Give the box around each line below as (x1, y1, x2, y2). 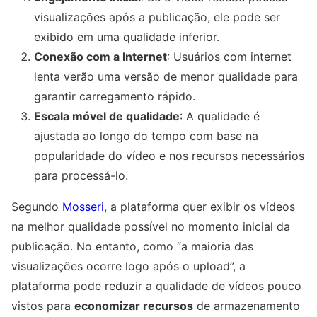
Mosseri (62, 200, 104, 214)
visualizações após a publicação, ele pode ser (34, 10, 280, 25)
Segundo (11, 200, 62, 214)
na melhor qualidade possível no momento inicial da (11, 219, 290, 234)
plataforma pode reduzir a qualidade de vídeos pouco (11, 279, 301, 294)
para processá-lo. (34, 168, 128, 183)
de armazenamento (193, 299, 300, 313)
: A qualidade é (180, 109, 260, 124)
